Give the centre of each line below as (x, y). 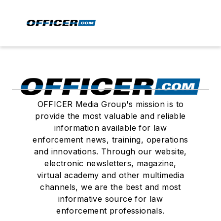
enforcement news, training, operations (110, 140)
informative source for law (110, 199)
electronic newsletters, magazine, (110, 163)
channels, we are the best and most (110, 187)
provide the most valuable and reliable (110, 116)
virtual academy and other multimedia (110, 175)
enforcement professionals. (110, 211)
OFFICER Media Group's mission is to (110, 104)
